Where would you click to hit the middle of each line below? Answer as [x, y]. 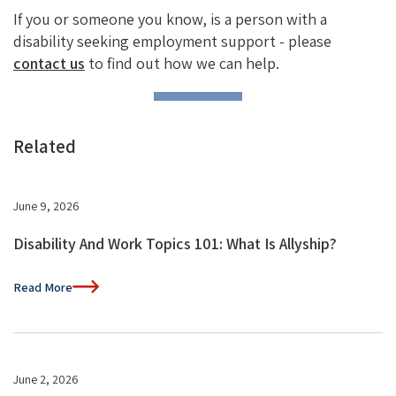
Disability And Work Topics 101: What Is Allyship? [175, 243]
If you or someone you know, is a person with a [170, 19]
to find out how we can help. [182, 63]
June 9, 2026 [46, 206]
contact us [49, 63]
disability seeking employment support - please [172, 41]
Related [45, 146]
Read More [43, 287]
